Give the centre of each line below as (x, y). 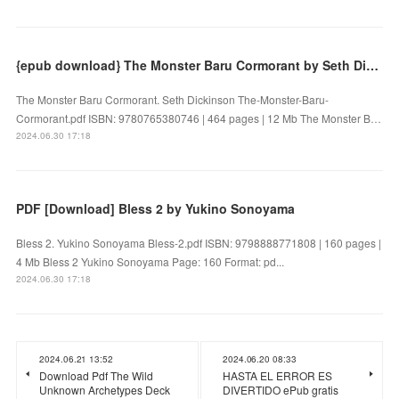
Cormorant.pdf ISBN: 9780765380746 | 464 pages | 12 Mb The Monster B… (199, 118)
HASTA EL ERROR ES (277, 376)
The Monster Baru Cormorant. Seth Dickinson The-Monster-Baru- (173, 100)
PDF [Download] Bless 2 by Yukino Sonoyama (156, 209)
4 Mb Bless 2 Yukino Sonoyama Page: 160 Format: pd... (151, 262)
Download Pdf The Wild (97, 376)
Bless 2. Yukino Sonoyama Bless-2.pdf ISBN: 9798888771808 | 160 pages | (199, 243)
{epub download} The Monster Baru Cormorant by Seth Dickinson (373, 65)
